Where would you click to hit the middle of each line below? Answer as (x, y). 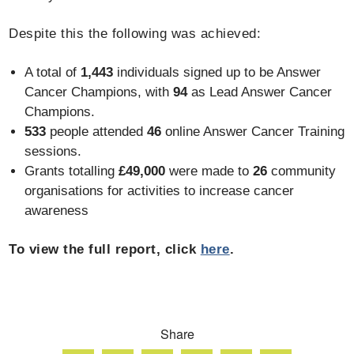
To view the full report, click (105, 249)
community (302, 171)
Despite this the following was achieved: (135, 34)
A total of (53, 72)
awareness (57, 211)
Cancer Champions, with (99, 92)
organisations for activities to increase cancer (160, 191)
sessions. (53, 151)
